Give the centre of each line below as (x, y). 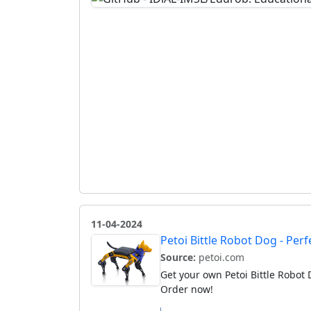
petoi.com (220, 257)
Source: (178, 257)
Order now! (187, 289)
